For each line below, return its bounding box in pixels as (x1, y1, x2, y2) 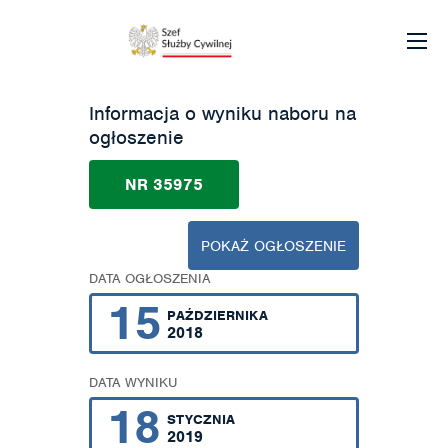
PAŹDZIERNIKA (167, 307, 268, 324)
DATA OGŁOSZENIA (89, 270, 211, 287)
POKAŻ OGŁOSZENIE (201, 237, 346, 255)
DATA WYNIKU (89, 374, 178, 391)
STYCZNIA (167, 411, 235, 428)
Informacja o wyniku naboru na (89, 101, 356, 126)
